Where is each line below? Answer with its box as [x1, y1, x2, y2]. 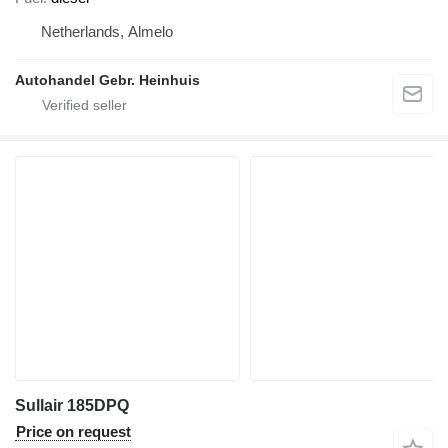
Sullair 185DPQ [15, 397, 129, 415]
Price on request [16, 423, 131, 441]
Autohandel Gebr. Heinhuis [15, 72, 200, 89]
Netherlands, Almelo [41, 23, 173, 41]
